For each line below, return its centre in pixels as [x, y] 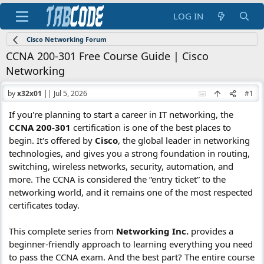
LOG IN [189, 16]
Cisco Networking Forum [67, 39]
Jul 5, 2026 [70, 93]
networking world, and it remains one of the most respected [131, 192]
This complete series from [62, 231]
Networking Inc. [152, 231]
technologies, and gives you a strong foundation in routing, [129, 153]
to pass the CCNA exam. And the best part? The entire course [132, 257]
